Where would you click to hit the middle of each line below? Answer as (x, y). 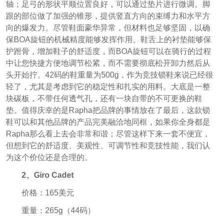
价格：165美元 (48, 192)
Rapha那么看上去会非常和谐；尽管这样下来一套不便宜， (108, 134)
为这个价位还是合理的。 (49, 158)
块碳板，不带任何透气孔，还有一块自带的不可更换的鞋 (104, 99)
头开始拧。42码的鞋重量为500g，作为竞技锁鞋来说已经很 (109, 75)
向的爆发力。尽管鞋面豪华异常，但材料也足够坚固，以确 (108, 28)
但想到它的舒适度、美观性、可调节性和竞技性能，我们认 (108, 146)
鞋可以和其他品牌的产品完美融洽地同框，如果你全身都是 (108, 122)
